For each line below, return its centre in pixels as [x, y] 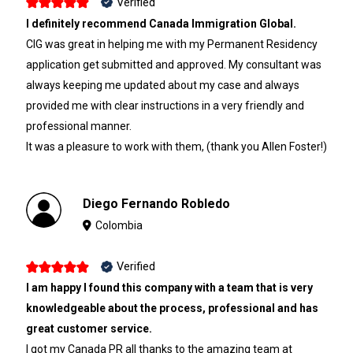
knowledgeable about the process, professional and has [172, 308]
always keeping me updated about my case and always [162, 85]
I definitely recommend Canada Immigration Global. [161, 23]
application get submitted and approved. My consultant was [173, 64]
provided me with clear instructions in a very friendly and [165, 105]
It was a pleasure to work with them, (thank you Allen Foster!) [176, 146]
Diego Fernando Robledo [157, 203]
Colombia [119, 225]
